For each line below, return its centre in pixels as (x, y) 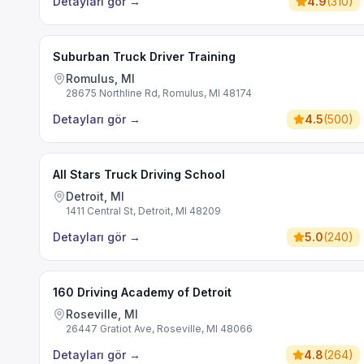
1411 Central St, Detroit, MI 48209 (143, 211)
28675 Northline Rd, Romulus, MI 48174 (159, 93)
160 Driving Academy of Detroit (142, 292)
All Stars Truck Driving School (139, 174)
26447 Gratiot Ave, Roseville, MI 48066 (159, 329)
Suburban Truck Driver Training (144, 56)
